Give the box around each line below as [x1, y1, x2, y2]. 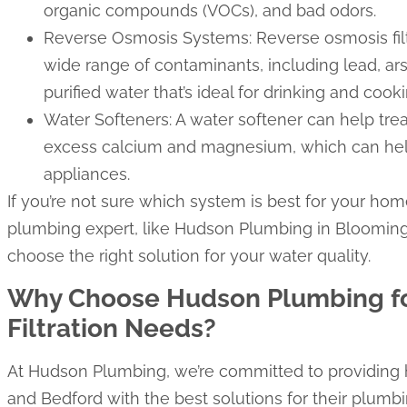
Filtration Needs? [7, 313, 217, 343]
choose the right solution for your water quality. [7, 246, 372, 266]
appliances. [44, 164, 131, 184]
